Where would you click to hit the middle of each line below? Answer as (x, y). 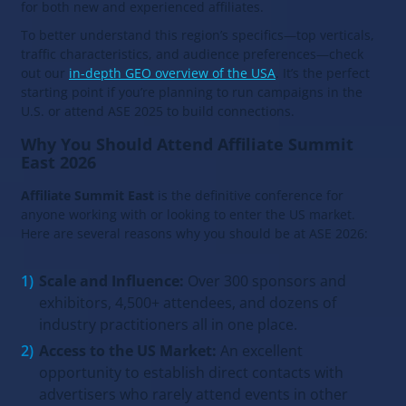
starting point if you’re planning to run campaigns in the (192, 92)
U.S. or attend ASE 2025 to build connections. (158, 111)
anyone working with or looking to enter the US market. (188, 215)
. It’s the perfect (323, 73)
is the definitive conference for (249, 196)
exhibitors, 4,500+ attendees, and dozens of (188, 303)
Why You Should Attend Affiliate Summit (187, 145)
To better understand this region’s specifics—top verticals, (198, 35)
